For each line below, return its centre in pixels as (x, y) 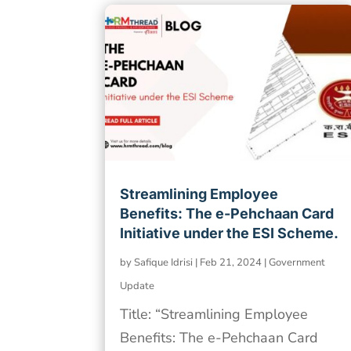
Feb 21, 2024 (231, 263)
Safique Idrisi (164, 263)
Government (297, 263)
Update (138, 286)
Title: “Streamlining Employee (214, 315)
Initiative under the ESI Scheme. (230, 233)
